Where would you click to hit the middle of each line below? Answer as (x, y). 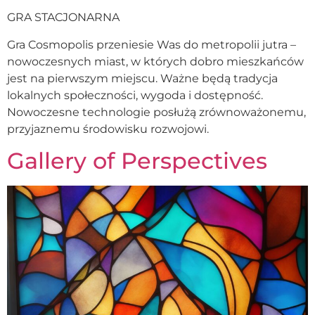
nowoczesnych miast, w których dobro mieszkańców (155, 61)
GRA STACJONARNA (63, 18)
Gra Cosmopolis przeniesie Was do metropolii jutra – (152, 44)
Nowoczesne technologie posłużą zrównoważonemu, (156, 112)
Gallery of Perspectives (137, 161)
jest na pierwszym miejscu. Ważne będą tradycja (142, 78)
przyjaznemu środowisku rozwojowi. (108, 129)
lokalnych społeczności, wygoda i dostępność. (135, 95)
